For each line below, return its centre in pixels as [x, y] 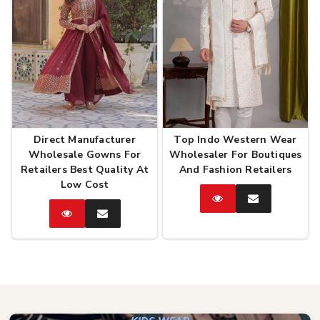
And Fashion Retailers [235, 169]
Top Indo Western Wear [235, 139]
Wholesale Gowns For [85, 154]
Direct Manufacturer [85, 139]
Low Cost [85, 184]
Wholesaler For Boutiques [235, 154]
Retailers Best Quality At [85, 169]
